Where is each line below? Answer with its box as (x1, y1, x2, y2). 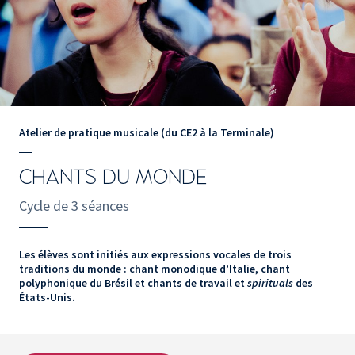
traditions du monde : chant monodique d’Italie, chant (19, 261, 290, 277)
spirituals (247, 276, 296, 291)
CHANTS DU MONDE (19, 167, 208, 189)
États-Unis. (19, 290, 75, 305)
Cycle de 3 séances (19, 197, 129, 216)
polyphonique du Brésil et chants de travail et (19, 276, 247, 291)
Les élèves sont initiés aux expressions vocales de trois (19, 247, 292, 262)
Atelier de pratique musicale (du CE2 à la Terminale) (19, 125, 274, 140)
